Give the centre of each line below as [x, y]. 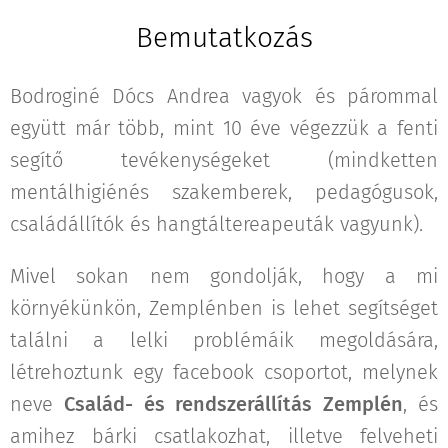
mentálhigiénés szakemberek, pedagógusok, [224, 191]
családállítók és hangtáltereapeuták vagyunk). [216, 223]
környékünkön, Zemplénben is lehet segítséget [224, 307]
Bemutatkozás [224, 37]
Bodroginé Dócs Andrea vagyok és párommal [224, 95]
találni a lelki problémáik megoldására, [224, 339]
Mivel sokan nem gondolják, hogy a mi [224, 275]
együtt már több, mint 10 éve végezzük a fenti [224, 127]
